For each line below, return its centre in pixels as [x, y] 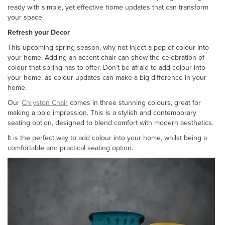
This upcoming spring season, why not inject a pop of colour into [108, 47]
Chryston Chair [45, 102]
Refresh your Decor [40, 32]
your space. [27, 17]
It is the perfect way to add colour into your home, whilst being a [107, 138]
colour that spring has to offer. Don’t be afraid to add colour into [106, 67]
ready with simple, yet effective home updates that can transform [108, 7]
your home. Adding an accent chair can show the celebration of [106, 57]
